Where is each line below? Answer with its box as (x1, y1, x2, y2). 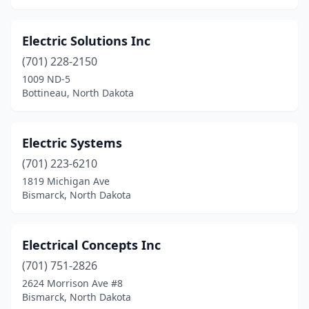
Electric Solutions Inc (22, 32, 150, 49)
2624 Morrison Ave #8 (22, 277, 123, 290)
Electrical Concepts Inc (22, 237, 161, 253)
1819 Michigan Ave (22, 175, 110, 188)
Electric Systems (22, 134, 122, 151)
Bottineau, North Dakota (22, 86, 134, 99)
